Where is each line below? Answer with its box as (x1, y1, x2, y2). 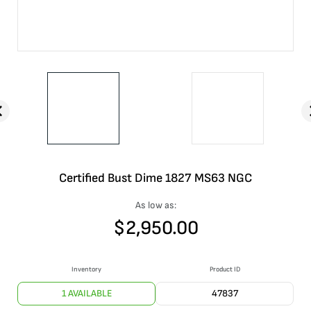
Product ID (209, 265, 240, 274)
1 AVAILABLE (61, 287, 112, 299)
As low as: (135, 199, 176, 211)
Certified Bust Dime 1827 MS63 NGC (59, 171, 252, 185)
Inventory (72, 265, 101, 274)
